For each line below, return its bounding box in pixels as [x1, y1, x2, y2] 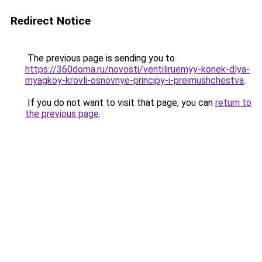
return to [215, 97, 251, 108]
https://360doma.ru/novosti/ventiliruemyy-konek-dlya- [25, 64, 250, 75]
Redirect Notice [11, 14, 91, 27]
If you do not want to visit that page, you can [25, 97, 215, 108]
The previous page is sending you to [25, 53, 175, 64]
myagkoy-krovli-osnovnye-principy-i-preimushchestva [25, 75, 244, 86]
